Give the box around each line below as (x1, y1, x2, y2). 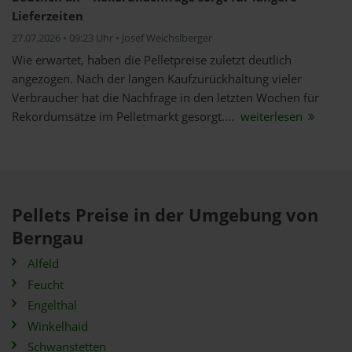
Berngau (12, 225, 83, 250)
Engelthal (27, 297, 77, 313)
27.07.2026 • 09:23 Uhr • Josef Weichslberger (12, 31, 212, 45)
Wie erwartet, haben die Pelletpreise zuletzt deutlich (12, 52, 291, 68)
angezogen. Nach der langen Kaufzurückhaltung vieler (12, 71, 302, 87)
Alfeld (27, 255, 59, 272)
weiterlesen (237, 108, 306, 125)
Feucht (27, 276, 64, 293)
